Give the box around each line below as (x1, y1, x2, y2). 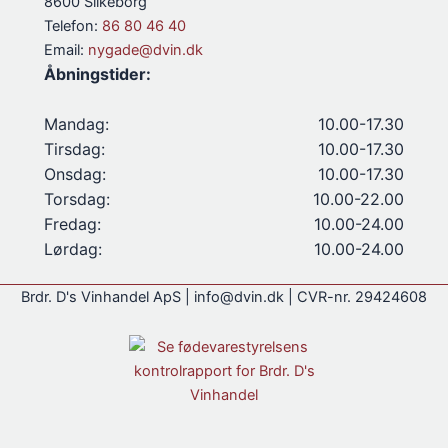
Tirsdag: (44, 139, 105, 160)
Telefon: (44, 16, 102, 35)
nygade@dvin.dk (88, 40, 203, 59)
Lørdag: (44, 239, 102, 260)
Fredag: (44, 214, 101, 235)
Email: (44, 40, 88, 59)
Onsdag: (44, 164, 106, 185)
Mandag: (44, 114, 109, 135)
